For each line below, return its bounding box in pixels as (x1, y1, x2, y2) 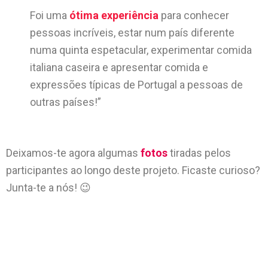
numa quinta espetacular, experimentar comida (30, 44, 252, 56)
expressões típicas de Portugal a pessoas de (30, 78, 243, 91)
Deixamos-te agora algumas (6, 147, 141, 159)
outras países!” (30, 96, 101, 108)
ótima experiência (69, 9, 159, 22)
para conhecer (159, 9, 229, 22)
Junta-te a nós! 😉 (6, 181, 93, 194)
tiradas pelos (167, 147, 231, 159)
